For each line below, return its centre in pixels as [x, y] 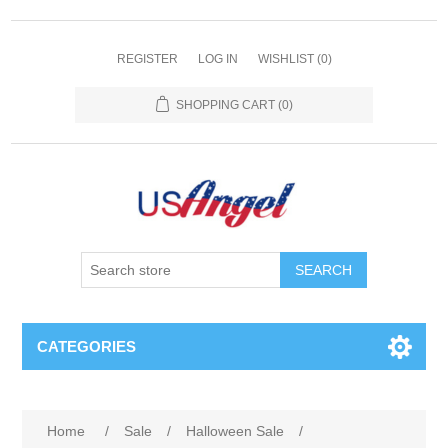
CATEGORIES [87, 346]
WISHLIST [285, 59]
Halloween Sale [235, 431]
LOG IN [217, 59]
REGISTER [147, 59]
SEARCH [323, 270]
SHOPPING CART [225, 105]
